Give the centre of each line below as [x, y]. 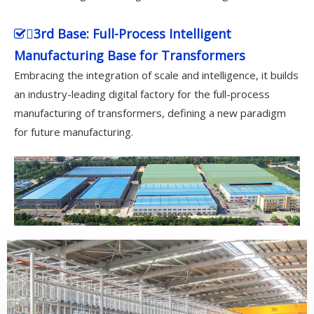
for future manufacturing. [74, 131]
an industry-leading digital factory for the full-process [142, 94]
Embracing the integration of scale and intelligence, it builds [156, 75]
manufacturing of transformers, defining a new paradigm [150, 112]
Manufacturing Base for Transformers [130, 55]
